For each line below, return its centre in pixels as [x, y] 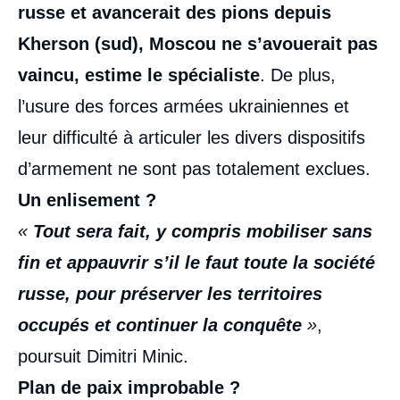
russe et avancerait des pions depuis [175, 12]
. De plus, [298, 75]
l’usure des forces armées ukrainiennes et [183, 106]
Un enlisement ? [87, 200]
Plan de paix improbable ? [129, 387]
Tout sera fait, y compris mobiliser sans [203, 231]
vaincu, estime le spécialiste [139, 75]
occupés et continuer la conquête [160, 325]
